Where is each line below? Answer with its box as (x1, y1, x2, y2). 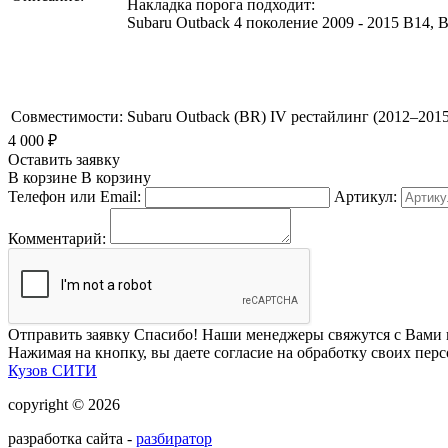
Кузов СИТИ (8, 361, 97, 379)
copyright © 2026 (8, 395, 120, 413)
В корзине (8, 168, 77, 186)
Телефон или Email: (8, 187, 141, 205)
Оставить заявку (8, 150, 120, 168)
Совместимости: (11, 107, 123, 125)
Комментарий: (8, 229, 106, 247)
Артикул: (334, 187, 397, 205)
